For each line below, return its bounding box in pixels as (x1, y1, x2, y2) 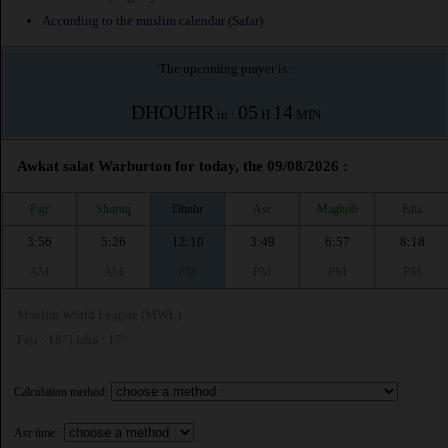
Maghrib (316, 201, 358, 216)
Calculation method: (14, 385, 108, 400)
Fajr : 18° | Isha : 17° (17, 332, 127, 348)
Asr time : (14, 426, 61, 441)
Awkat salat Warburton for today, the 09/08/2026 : (17, 158, 348, 175)
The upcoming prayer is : (158, 61, 294, 77)
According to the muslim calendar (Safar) (42, 13, 263, 29)
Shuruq (96, 201, 131, 216)
